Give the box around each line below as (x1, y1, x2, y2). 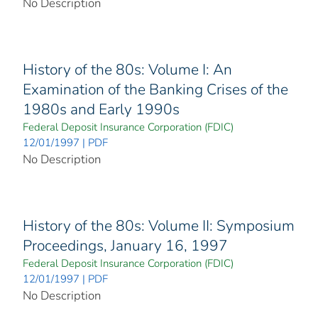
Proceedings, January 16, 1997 (23, 236, 228, 256)
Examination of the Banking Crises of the (23, 79, 288, 100)
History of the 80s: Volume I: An (23, 60, 232, 80)
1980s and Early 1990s (23, 99, 180, 120)
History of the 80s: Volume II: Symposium (23, 216, 295, 236)
